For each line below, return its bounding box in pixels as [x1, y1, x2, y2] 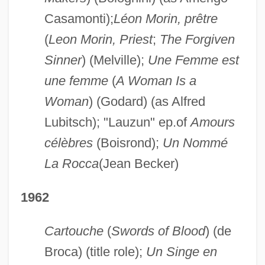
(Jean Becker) [98, 156, 179, 171]
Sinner [44, 52, 82, 67]
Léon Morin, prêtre [113, 11, 218, 26]
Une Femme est [147, 52, 239, 67]
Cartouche [44, 223, 104, 238]
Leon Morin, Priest [48, 31, 153, 47]
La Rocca [44, 156, 99, 171]
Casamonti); [44, 11, 114, 26]
